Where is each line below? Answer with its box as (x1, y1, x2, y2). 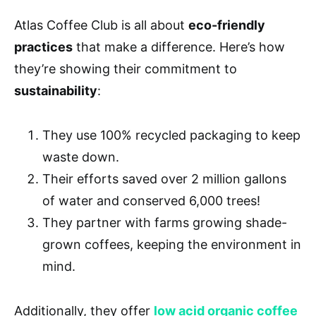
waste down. (42, 149, 119, 164)
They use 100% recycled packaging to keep (42, 127, 300, 142)
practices (14, 39, 73, 54)
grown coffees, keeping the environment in (42, 236, 301, 252)
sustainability (14, 83, 97, 98)
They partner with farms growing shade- (42, 214, 287, 230)
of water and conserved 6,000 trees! (42, 193, 260, 208)
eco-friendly (188, 17, 265, 32)
